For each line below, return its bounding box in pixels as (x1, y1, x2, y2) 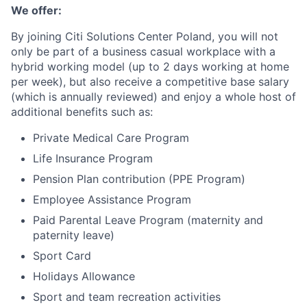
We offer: (11, 3, 62, 17)
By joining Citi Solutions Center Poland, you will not (11, 29, 278, 43)
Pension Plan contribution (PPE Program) (33, 172, 245, 186)
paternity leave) (33, 228, 114, 242)
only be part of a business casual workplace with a (11, 45, 275, 58)
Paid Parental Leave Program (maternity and (33, 213, 263, 227)
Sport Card (33, 249, 91, 262)
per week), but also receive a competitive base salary (11, 75, 289, 88)
